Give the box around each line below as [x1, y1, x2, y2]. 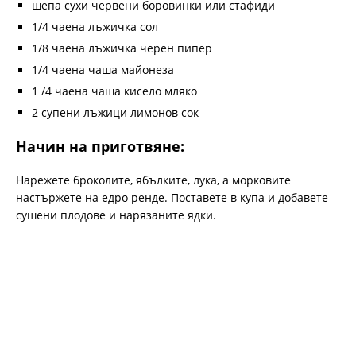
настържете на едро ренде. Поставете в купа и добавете [16, 189, 328, 205]
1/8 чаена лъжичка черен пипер [32, 40, 212, 56]
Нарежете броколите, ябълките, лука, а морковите [16, 172, 291, 188]
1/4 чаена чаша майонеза [32, 61, 174, 77]
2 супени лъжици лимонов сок [32, 104, 199, 120]
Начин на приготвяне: [16, 136, 184, 156]
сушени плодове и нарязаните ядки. [16, 207, 216, 222]
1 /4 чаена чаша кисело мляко [32, 83, 197, 99]
